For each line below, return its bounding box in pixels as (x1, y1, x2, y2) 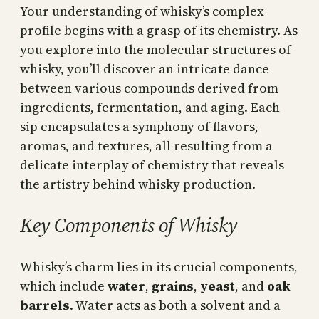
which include (20, 276, 108, 295)
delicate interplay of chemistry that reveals (20, 155, 284, 174)
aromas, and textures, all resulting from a (20, 136, 273, 155)
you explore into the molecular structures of (20, 40, 291, 58)
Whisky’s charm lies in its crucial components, (20, 257, 298, 276)
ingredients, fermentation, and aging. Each (20, 98, 280, 116)
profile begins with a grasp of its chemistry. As (20, 21, 298, 39)
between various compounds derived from (20, 78, 278, 97)
